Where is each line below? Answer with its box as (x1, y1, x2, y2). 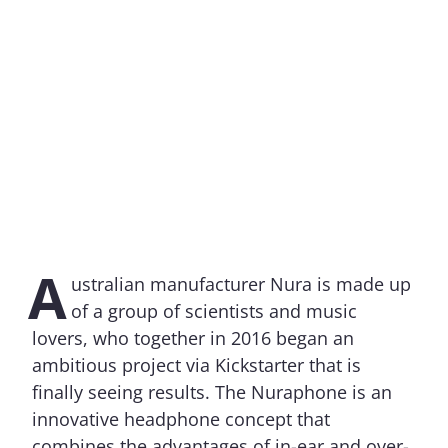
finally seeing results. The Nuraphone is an (32, 380, 392, 405)
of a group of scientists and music (71, 299, 357, 324)
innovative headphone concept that (32, 407, 330, 432)
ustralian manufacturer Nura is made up (71, 272, 411, 297)
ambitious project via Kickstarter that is (32, 353, 361, 378)
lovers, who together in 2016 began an (32, 326, 354, 351)
